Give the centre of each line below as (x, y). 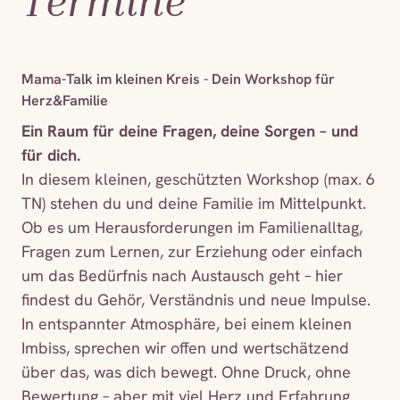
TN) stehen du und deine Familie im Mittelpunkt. (194, 204)
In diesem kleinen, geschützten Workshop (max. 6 (198, 179)
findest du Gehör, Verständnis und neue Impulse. (196, 300)
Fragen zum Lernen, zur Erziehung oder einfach (192, 252)
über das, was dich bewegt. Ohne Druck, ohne (186, 372)
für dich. (51, 155)
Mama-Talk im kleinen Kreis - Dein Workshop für (178, 79)
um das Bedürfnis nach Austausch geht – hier (182, 276)
